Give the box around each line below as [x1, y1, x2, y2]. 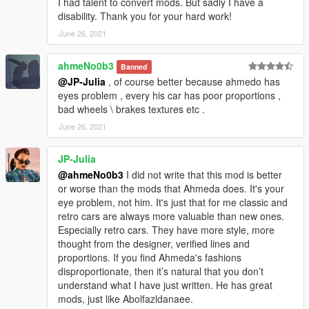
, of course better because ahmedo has [106, 74, 280, 88]
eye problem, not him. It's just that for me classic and [58, 195, 288, 209]
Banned [121, 61, 148, 72]
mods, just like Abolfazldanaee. [58, 291, 193, 306]
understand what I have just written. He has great [58, 277, 272, 292]
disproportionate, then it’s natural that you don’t [58, 263, 263, 278]
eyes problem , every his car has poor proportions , [58, 88, 281, 102]
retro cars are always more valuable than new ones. [58, 208, 284, 223]
